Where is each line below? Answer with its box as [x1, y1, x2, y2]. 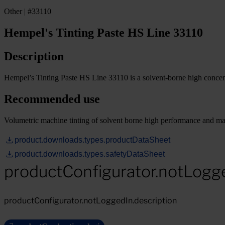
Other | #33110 [4, 7, 51, 16]
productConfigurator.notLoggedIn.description [4, 195, 177, 205]
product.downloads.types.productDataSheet [15, 135, 170, 144]
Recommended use [4, 92, 100, 105]
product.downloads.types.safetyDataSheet [15, 149, 165, 158]
